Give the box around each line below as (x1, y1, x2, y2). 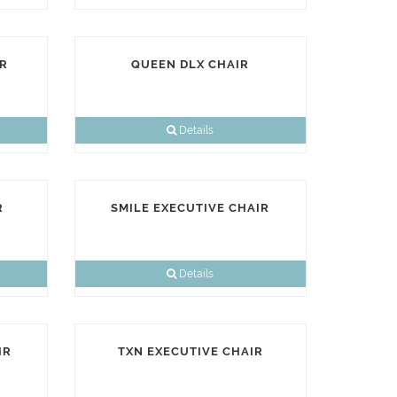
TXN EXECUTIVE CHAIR (117, 345, 263, 358)
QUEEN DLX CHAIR (131, 58, 250, 71)
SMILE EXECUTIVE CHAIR (111, 201, 270, 214)
